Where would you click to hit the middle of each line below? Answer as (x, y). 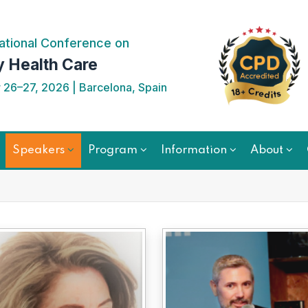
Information (194, 150)
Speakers (38, 150)
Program (113, 150)
